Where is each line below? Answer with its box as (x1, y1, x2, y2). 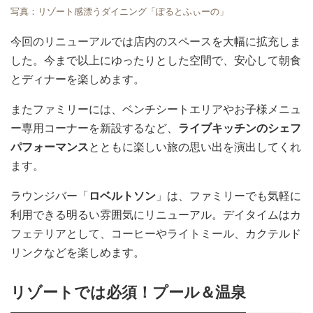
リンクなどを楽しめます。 (10, 247, 145, 259)
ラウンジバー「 (10, 190, 89, 203)
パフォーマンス (10, 141, 89, 154)
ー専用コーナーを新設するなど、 (10, 122, 178, 135)
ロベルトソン (89, 190, 156, 203)
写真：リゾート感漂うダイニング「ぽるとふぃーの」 (10, 6, 228, 17)
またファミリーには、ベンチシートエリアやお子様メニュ (10, 103, 301, 116)
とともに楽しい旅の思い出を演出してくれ (89, 141, 301, 154)
